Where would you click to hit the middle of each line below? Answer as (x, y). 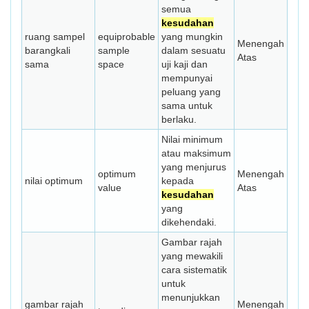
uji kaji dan (185, 64)
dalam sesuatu (193, 50)
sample (114, 50)
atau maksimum (196, 153)
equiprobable (127, 37)
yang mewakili (192, 256)
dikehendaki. (189, 222)
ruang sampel (55, 37)
